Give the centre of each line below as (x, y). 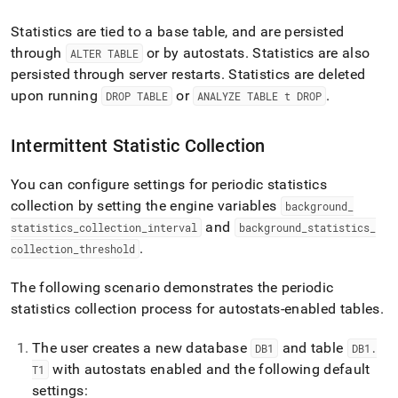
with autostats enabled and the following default (210, 369)
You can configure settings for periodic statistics (169, 184)
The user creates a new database (142, 348)
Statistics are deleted (295, 74)
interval (172, 227)
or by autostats (194, 53)
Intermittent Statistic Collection (138, 146)
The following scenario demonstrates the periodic (172, 287)
